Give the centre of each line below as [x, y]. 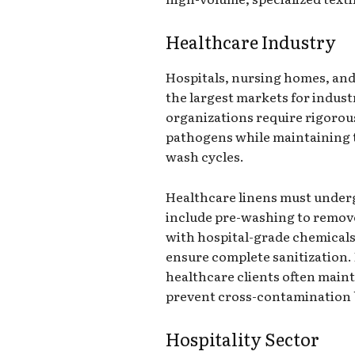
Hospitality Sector [243, 338]
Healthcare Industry [251, 41]
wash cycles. [205, 156]
